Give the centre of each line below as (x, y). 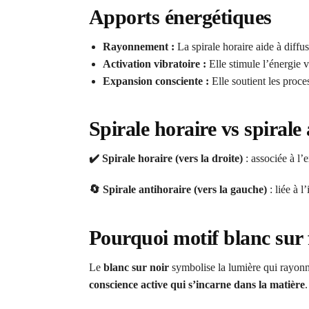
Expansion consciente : (156, 81)
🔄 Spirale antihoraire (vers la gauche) (178, 189)
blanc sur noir (136, 267)
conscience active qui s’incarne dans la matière (197, 284)
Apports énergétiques (180, 17)
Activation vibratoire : (154, 63)
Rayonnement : (138, 46)
